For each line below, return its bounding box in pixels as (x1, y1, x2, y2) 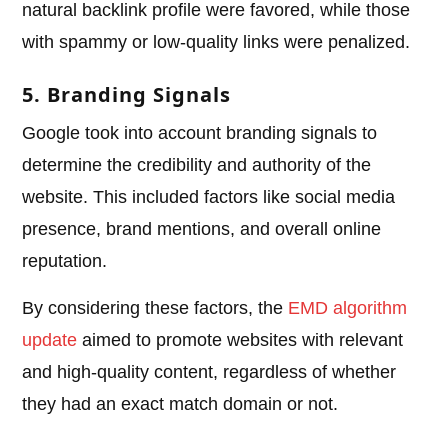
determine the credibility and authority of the (22, 155, 372, 176)
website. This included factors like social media (22, 187, 396, 208)
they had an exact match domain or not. (22, 394, 339, 415)
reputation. (22, 251, 108, 272)
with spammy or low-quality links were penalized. (22, 32, 411, 53)
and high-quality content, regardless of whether (22, 362, 397, 383)
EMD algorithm (288, 298, 408, 319)
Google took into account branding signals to (22, 123, 378, 144)
